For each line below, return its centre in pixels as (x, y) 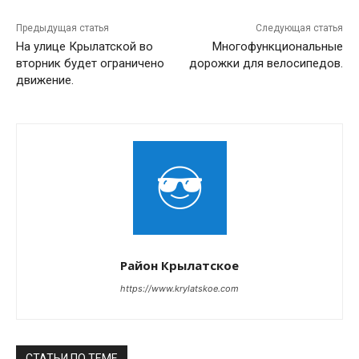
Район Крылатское (179, 266)
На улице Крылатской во (85, 47)
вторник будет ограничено (90, 64)
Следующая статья (299, 28)
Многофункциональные (277, 47)
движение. (45, 81)
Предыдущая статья (63, 28)
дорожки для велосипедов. (266, 64)
